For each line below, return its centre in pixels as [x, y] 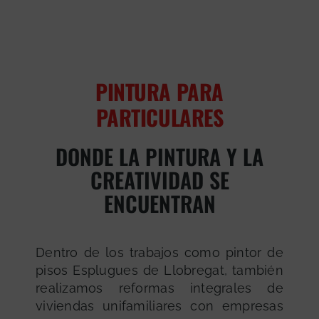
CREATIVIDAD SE [159, 180]
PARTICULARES [159, 117]
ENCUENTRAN [159, 203]
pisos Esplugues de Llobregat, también [159, 270]
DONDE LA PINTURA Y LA [159, 156]
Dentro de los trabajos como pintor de [159, 252]
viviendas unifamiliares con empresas [159, 306]
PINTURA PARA [159, 91]
